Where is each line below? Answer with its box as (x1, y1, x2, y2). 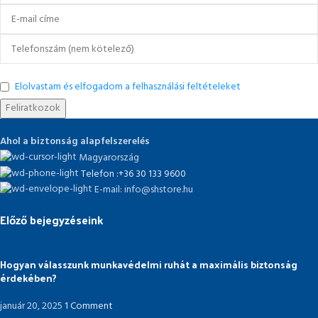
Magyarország (79, 149, 139, 166)
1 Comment (65, 297, 113, 314)
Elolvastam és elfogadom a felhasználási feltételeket (15, 79, 241, 95)
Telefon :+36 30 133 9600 (81, 165, 186, 182)
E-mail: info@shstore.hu (94, 181, 193, 198)
